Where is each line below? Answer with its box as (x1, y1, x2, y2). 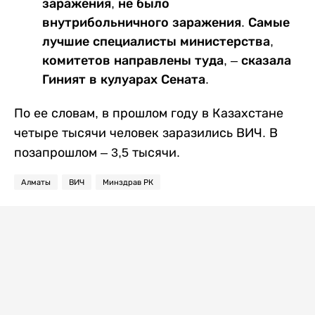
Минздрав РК (103, 177, 153, 186)
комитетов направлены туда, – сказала (42, 53, 291, 67)
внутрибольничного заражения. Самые (42, 15, 290, 30)
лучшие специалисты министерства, (42, 34, 274, 49)
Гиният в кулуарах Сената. (42, 72, 209, 86)
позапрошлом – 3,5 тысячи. (14, 145, 180, 160)
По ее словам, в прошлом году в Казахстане (14, 105, 283, 120)
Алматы (21, 177, 51, 186)
